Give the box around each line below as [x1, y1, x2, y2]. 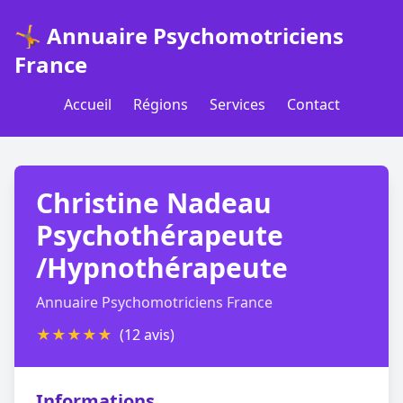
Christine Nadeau [36, 184, 272, 221]
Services [209, 94, 265, 114]
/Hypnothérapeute [36, 249, 288, 286]
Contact [286, 94, 340, 114]
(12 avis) [120, 325, 175, 345]
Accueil [63, 94, 112, 114]
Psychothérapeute [36, 217, 283, 254]
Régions [132, 94, 188, 114]
